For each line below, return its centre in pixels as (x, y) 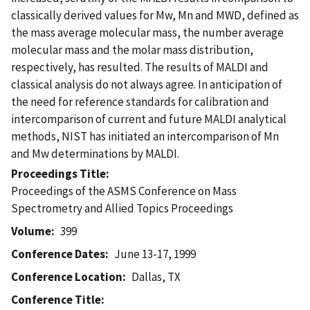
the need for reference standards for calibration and (140, 101)
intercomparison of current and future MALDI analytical (149, 119)
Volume (31, 231)
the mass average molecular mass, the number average (147, 32)
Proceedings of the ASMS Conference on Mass (124, 191)
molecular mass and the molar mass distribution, (132, 49)
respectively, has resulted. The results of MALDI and (140, 67)
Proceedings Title (58, 173)
